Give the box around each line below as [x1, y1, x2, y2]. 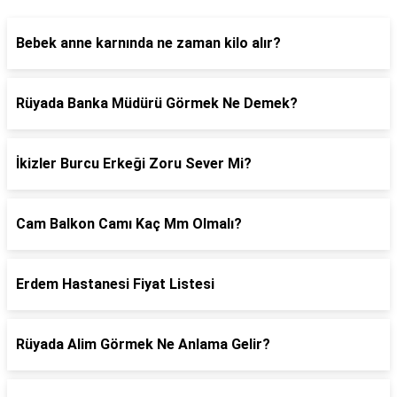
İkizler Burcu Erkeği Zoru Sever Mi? [16, 155, 252, 172]
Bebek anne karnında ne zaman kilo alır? [16, 35, 281, 51]
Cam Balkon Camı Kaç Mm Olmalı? [16, 215, 242, 232]
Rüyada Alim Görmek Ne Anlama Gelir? [16, 336, 270, 353]
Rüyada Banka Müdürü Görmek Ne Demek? [16, 95, 298, 112]
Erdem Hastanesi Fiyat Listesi [16, 276, 214, 292]
